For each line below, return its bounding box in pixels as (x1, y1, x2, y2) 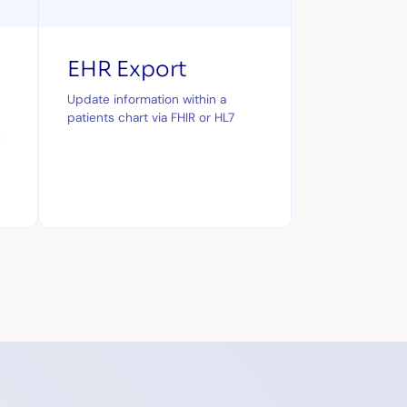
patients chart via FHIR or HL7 (66, 108, 234, 125)
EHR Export (66, 55, 187, 84)
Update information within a (66, 90, 226, 107)
